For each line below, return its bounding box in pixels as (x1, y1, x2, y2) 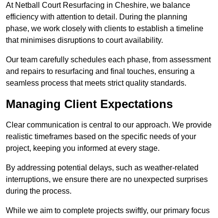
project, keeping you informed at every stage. (6, 144, 160, 153)
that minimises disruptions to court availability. (6, 36, 163, 45)
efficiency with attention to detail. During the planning (6, 13, 187, 21)
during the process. (6, 187, 72, 196)
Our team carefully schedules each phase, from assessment (6, 55, 211, 64)
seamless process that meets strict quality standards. (6, 79, 186, 88)
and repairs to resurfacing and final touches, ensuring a (6, 67, 195, 76)
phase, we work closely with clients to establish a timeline (6, 24, 203, 33)
